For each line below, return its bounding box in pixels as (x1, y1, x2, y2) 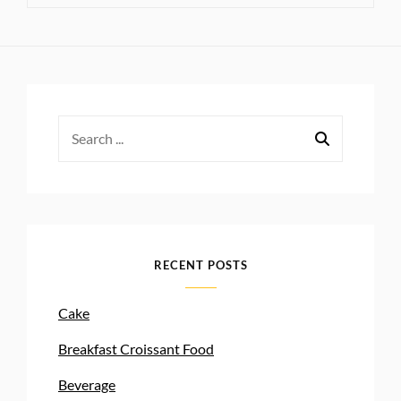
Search (57, 117, 98, 135)
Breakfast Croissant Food (58, 339, 214, 357)
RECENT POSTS (153, 257, 248, 272)
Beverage (58, 375, 115, 393)
